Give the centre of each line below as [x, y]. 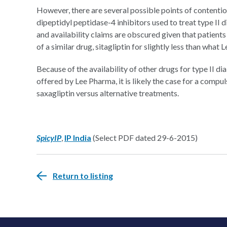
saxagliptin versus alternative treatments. [108, 93]
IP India [78, 138]
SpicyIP [49, 138]
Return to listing [83, 176]
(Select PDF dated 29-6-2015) [144, 138]
